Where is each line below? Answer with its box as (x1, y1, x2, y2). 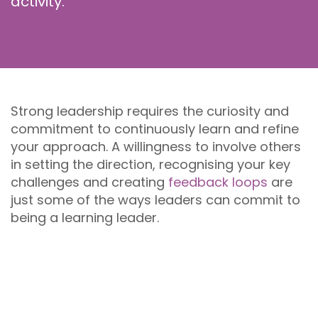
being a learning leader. (11, 209, 163, 226)
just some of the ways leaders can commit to (11, 191, 300, 209)
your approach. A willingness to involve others (11, 138, 301, 155)
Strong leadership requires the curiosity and (11, 102, 289, 120)
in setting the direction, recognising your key (11, 155, 290, 173)
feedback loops (168, 173, 268, 191)
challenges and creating (11, 173, 168, 191)
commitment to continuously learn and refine (11, 120, 299, 138)
